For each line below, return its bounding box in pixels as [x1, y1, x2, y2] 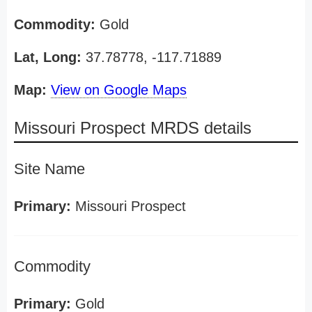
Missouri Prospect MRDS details [14, 118, 251, 137]
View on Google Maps [51, 82, 187, 97]
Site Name [14, 160, 85, 178]
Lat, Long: [14, 49, 81, 65]
